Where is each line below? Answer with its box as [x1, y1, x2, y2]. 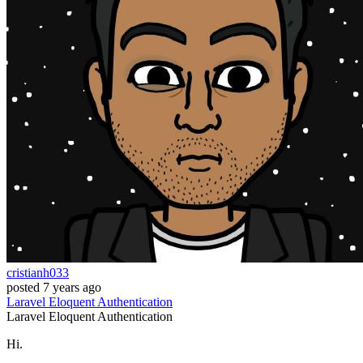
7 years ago [43, 280, 101, 295]
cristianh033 [6, 266, 69, 280]
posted [6, 280, 40, 295]
